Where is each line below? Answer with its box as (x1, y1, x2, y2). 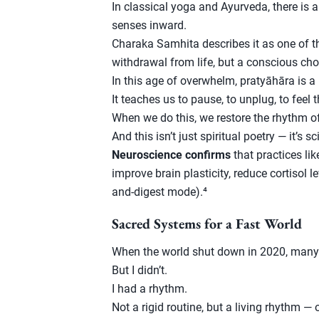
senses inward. (112, 19, 187, 32)
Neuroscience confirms (112, 148, 231, 162)
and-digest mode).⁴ (112, 185, 207, 199)
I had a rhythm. (112, 282, 187, 296)
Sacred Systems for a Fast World (112, 214, 302, 233)
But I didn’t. (112, 263, 167, 277)
